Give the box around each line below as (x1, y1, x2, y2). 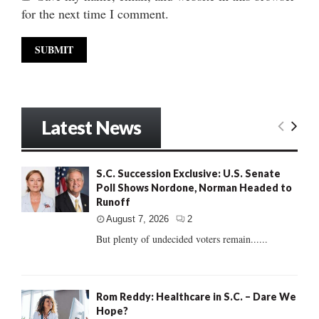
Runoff (96, 196, 130, 209)
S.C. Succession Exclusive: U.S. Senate (96, 167, 281, 180)
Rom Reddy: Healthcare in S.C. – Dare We (96, 291, 296, 303)
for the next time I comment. (21, 5, 169, 23)
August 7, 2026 (106, 214, 169, 225)
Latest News (41, 116, 142, 140)
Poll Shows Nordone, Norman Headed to (96, 182, 292, 194)
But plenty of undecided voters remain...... (96, 232, 268, 246)
